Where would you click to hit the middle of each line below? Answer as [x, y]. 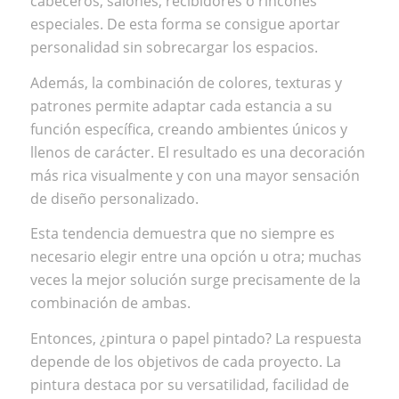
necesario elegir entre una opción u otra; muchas [195, 257]
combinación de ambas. [110, 303]
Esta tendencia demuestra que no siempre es [182, 234]
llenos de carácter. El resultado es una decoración [197, 152]
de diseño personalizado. [114, 198]
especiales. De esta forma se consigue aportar [185, 24]
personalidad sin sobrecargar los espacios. [174, 48]
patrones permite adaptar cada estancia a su [181, 106]
